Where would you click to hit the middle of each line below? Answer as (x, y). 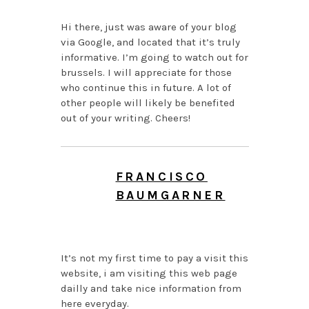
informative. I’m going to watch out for (154, 58)
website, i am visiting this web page (149, 273)
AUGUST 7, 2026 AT (169, 211)
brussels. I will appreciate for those (146, 73)
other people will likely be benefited (148, 103)
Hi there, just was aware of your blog (148, 27)
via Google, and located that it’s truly (150, 42)
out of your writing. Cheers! (125, 118)
